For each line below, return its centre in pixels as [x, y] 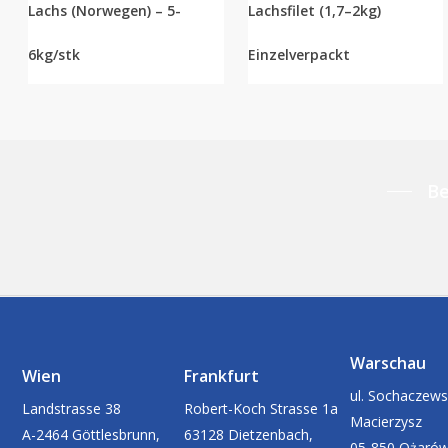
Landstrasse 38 [71, 408]
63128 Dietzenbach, [248, 434]
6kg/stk [54, 55]
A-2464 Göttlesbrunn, [90, 434]
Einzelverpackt [298, 55]
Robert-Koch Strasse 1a [260, 408]
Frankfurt [221, 375]
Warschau [387, 362]
